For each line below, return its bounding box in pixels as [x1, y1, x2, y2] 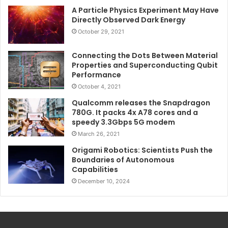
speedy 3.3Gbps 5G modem [72, 117, 175, 128]
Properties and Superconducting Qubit [72, 60, 218, 71]
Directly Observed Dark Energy [72, 15, 185, 25]
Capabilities [72, 164, 118, 175]
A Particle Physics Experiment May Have [72, 5, 219, 16]
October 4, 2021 [78, 83, 121, 91]
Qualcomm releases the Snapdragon [72, 98, 210, 108]
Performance [72, 70, 121, 80]
